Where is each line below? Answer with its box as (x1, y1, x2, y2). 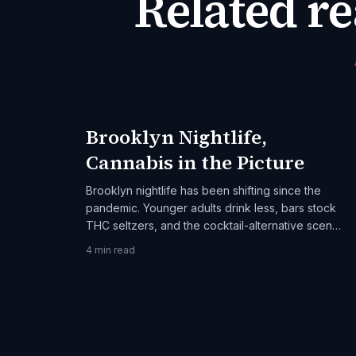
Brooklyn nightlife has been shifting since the (86, 184, 321, 197)
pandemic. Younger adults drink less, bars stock (86, 201, 336, 215)
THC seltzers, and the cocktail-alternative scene (86, 219, 339, 232)
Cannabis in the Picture (86, 149, 304, 176)
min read (92, 244, 135, 256)
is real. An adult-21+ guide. (86, 236, 222, 250)
